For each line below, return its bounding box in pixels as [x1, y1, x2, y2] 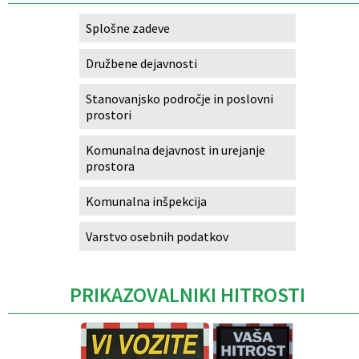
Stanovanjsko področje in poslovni [85, 90, 273, 107]
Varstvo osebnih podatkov [85, 228, 228, 244]
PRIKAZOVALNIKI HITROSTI [69, 281, 305, 308]
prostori [85, 106, 131, 123]
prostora [85, 157, 135, 174]
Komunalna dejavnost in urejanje [85, 141, 265, 158]
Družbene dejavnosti [85, 54, 197, 71]
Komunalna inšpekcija [85, 192, 207, 209]
